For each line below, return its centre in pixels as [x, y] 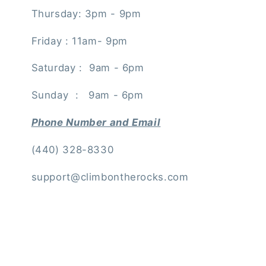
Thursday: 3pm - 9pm [86, 13]
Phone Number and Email [96, 122]
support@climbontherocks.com [110, 177]
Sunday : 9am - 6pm [89, 95]
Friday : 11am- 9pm [79, 41]
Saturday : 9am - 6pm [88, 68]
